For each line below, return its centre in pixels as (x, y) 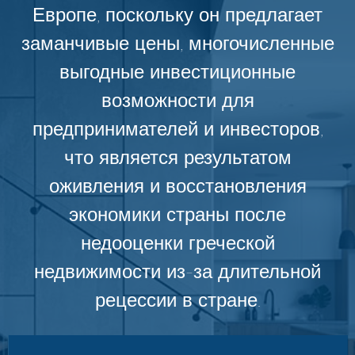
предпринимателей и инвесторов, (177, 129)
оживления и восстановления (177, 186)
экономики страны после (177, 215)
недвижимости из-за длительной (177, 272)
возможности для (177, 101)
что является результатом (177, 158)
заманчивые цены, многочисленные (177, 44)
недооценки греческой (177, 243)
